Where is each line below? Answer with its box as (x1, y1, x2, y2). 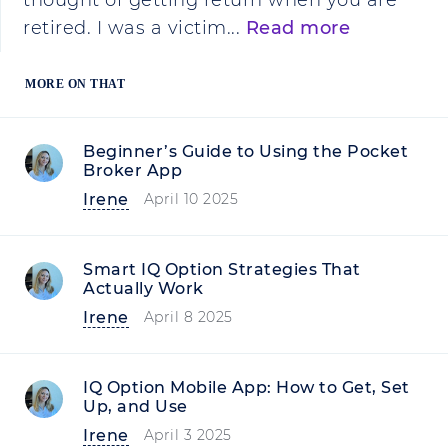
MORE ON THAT (25, 77, 125, 91)
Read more (245, 17, 350, 39)
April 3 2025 (143, 426, 232, 444)
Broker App (83, 161, 182, 180)
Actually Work (83, 279, 204, 298)
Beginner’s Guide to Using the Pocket (83, 142, 408, 161)
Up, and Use (83, 397, 188, 416)
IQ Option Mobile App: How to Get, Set (83, 378, 410, 397)
